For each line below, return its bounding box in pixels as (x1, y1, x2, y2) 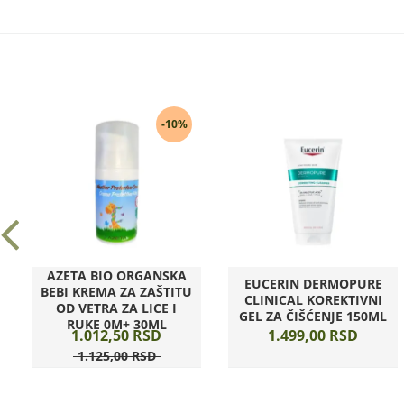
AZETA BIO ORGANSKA (46, 267, 187, 284)
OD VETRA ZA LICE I (56, 299, 177, 317)
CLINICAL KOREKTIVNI (243, 291, 382, 308)
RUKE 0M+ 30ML (66, 316, 167, 333)
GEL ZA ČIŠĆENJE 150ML (239, 308, 387, 325)
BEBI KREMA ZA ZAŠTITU (41, 283, 192, 300)
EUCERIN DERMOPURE (243, 275, 382, 292)
